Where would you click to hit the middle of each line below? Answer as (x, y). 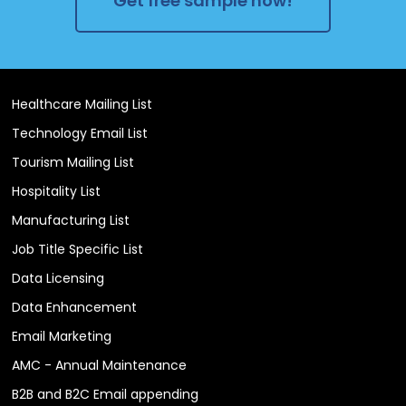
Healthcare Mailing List (82, 104)
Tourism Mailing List (73, 162)
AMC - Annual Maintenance (100, 365)
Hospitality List (57, 191)
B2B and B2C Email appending (106, 394)
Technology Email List (80, 133)
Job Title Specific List (78, 249)
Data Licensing (58, 278)
